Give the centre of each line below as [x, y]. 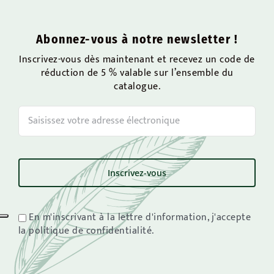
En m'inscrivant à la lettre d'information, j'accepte [140, 217]
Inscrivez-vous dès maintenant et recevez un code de [137, 59]
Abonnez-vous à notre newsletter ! [137, 39]
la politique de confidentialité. [86, 231]
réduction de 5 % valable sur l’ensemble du [137, 73]
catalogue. [137, 86]
